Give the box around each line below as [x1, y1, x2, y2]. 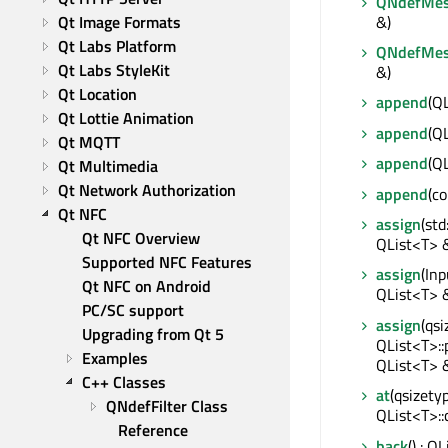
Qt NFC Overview [82, 226, 200, 250]
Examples [82, 346, 148, 370]
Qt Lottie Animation [58, 106, 194, 130]
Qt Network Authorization [58, 178, 236, 202]
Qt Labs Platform [58, 34, 176, 58]
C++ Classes [82, 370, 166, 394]
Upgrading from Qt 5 [82, 322, 224, 346]
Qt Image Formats [58, 10, 181, 34]
